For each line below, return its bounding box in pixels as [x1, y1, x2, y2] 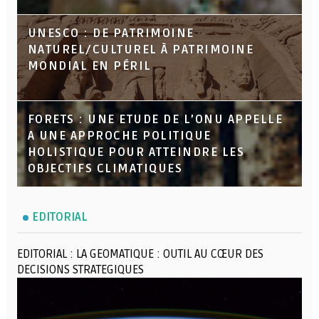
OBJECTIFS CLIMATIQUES [27, 161, 183, 176]
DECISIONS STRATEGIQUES [16, 262, 144, 277]
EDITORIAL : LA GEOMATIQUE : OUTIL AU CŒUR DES [16, 246, 263, 261]
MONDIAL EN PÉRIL [27, 58, 152, 73]
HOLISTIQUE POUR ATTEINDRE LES [27, 145, 245, 159]
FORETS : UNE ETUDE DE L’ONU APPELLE [27, 112, 283, 127]
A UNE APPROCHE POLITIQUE [27, 128, 211, 143]
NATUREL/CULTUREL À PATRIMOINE [27, 42, 254, 57]
